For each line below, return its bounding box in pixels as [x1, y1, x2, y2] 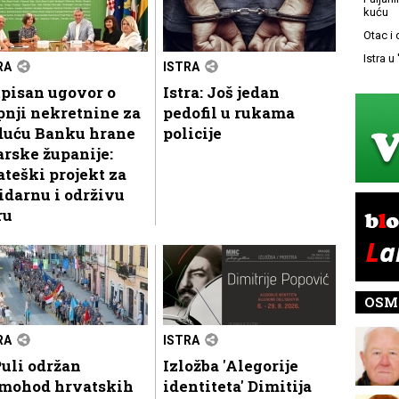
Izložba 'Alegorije [163, 354, 298, 376]
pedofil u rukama [163, 102, 295, 123]
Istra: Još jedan [163, 81, 280, 102]
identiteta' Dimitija [163, 375, 312, 396]
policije [163, 122, 222, 143]
